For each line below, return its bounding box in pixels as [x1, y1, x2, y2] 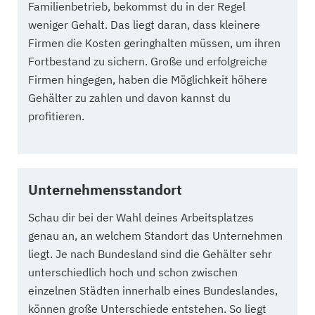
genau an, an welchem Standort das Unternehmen [28, 228, 283, 243]
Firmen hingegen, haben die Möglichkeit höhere [28, 72, 267, 86]
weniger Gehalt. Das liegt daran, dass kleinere [28, 17, 260, 32]
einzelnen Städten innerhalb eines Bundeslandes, [28, 283, 278, 297]
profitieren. [28, 108, 84, 123]
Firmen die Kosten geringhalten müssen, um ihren [28, 35, 281, 50]
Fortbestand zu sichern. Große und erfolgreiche [28, 53, 267, 68]
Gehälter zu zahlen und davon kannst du [28, 90, 231, 105]
